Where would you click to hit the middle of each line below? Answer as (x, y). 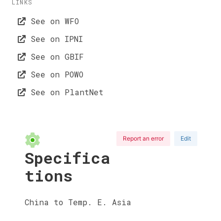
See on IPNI (54, 39)
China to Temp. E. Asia (78, 202)
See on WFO (52, 21)
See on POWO (55, 74)
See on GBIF (55, 56)
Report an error (143, 138)
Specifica (68, 157)
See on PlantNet (65, 92)
